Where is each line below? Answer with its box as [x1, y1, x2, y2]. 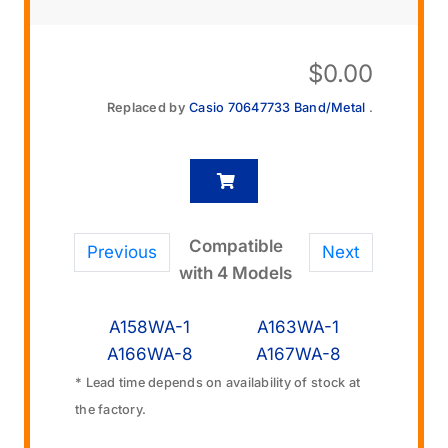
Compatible [188, 235, 283, 256]
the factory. [75, 402, 147, 418]
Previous [87, 241, 158, 262]
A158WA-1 [109, 317, 191, 338]
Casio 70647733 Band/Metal [189, 99, 369, 115]
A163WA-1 [257, 317, 340, 338]
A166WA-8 [106, 344, 193, 365]
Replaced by [106, 99, 186, 115]
